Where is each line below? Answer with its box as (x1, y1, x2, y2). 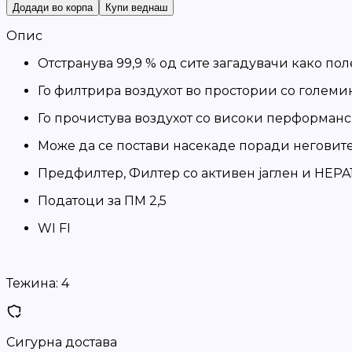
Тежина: (6, 276, 58, 291)
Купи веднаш (105, 2, 167, 13)
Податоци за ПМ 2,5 (38, 193, 167, 208)
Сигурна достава (6, 335, 117, 350)
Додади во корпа (13, 2, 93, 13)
